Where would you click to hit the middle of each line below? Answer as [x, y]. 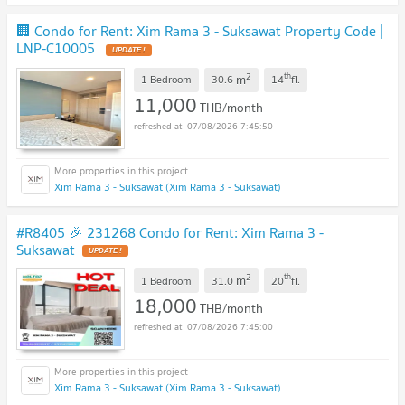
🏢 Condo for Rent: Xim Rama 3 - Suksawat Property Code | [200, 31]
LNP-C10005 [57, 48]
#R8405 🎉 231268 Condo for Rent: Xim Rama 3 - [170, 232]
